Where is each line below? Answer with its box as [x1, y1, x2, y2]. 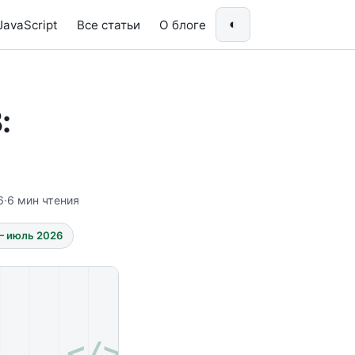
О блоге [159, 17, 206, 32]
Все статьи [77, 17, 140, 32]
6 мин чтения [7, 193, 79, 207]
